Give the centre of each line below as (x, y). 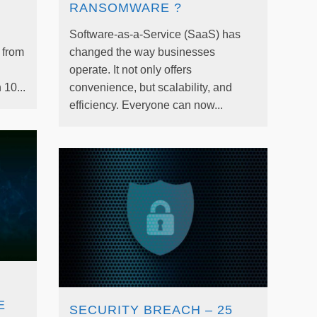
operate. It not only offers (130, 69)
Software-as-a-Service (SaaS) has (155, 34)
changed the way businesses (142, 52)
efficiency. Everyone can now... (146, 105)
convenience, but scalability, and (150, 87)
